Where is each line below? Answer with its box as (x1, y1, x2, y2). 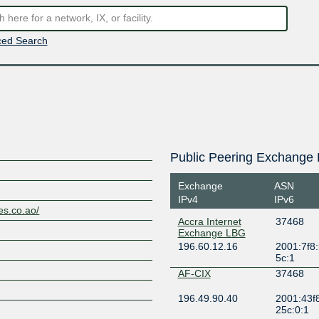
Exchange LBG (177, 227, 246, 239)
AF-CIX (177, 268, 211, 279)
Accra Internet (177, 216, 241, 227)
